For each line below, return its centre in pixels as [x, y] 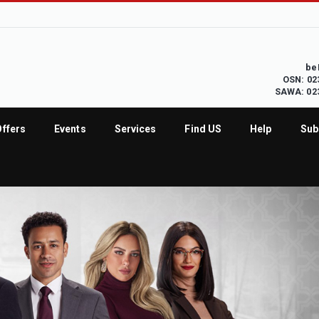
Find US [203, 129]
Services [135, 129]
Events [70, 129]
